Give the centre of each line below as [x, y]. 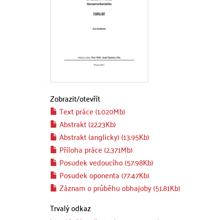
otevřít [90, 98]
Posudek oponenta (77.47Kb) [103, 175]
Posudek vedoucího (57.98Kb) [105, 162]
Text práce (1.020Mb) [91, 111]
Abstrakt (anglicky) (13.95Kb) [103, 137]
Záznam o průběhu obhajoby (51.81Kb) [119, 188]
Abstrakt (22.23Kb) [87, 124]
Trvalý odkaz [70, 208]
